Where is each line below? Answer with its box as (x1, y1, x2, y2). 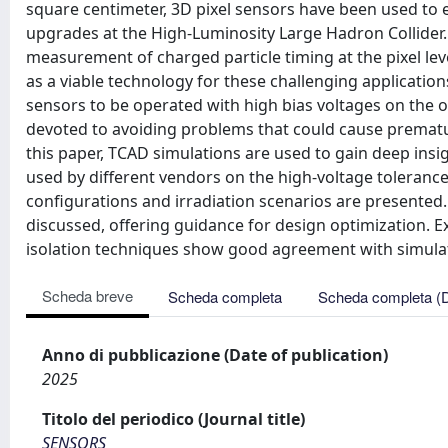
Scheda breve (42, 285, 133, 306)
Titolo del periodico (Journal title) (42, 408, 305, 430)
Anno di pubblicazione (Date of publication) (42, 344, 388, 366)
